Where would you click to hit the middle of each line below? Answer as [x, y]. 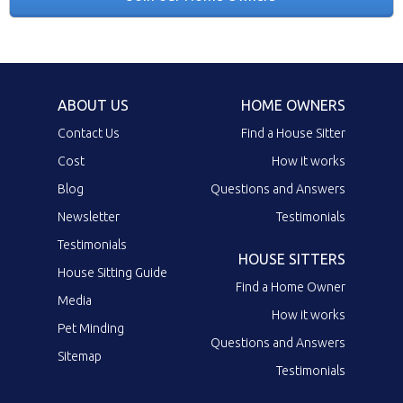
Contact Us [89, 133]
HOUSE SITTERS [292, 259]
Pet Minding [91, 328]
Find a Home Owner [291, 287]
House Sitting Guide [112, 273]
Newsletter [89, 217]
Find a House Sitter [293, 133]
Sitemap [80, 356]
